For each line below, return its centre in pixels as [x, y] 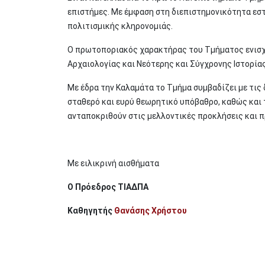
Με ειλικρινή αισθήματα [113, 163]
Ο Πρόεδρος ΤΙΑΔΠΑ [108, 187]
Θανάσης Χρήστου [151, 211]
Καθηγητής [91, 211]
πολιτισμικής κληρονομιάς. [120, 26]
